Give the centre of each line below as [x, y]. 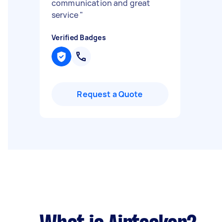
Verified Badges [79, 37]
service [66, 15]
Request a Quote [110, 94]
